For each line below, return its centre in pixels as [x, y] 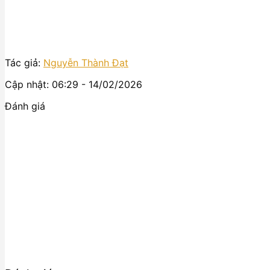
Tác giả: [24, 63]
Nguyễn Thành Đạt [86, 63]
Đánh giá [25, 106]
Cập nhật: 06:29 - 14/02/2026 [74, 85]
